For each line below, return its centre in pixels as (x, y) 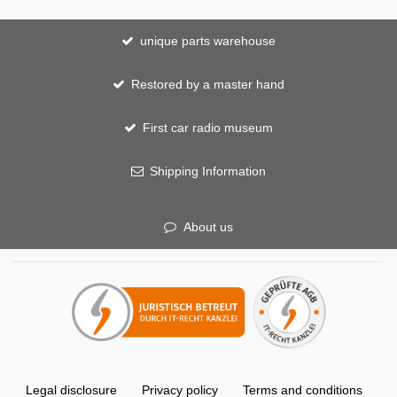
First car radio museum (208, 127)
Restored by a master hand (208, 84)
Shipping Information (208, 171)
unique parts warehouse (208, 40)
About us (208, 226)
